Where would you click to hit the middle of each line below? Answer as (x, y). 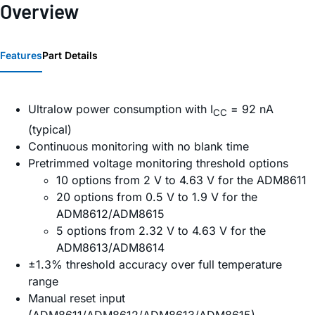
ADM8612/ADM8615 (110, 214)
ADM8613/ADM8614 (110, 248)
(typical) (50, 130)
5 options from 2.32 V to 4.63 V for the (161, 231)
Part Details (70, 56)
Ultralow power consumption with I (121, 109)
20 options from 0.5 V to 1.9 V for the (157, 197)
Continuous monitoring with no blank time (139, 147)
